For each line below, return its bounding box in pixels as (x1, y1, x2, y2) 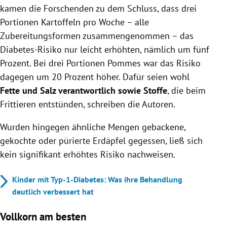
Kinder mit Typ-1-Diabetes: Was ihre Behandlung (12, 174, 182, 184)
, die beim (167, 84, 206, 96)
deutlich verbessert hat (12, 186, 94, 197)
